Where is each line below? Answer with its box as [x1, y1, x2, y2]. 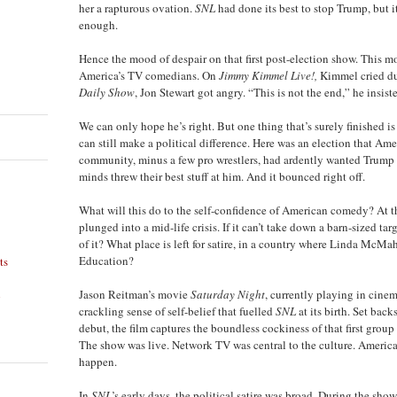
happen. [79, 353, 117, 370]
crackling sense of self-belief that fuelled [79, 302, 276, 319]
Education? [79, 252, 134, 269]
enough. [79, 16, 118, 33]
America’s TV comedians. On [79, 66, 219, 83]
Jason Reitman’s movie [79, 285, 191, 302]
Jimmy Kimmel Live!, [219, 66, 320, 83]
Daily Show [79, 83, 135, 100]
